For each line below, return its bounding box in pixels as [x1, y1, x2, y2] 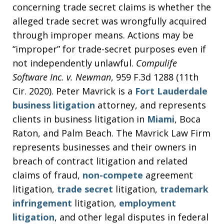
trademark [160, 183, 208, 195]
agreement [143, 169, 193, 181]
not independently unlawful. [12, 57, 136, 69]
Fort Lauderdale [135, 85, 207, 97]
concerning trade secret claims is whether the [12, 1, 211, 13]
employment [119, 197, 176, 209]
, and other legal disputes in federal [54, 211, 208, 223]
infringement [12, 197, 72, 209]
